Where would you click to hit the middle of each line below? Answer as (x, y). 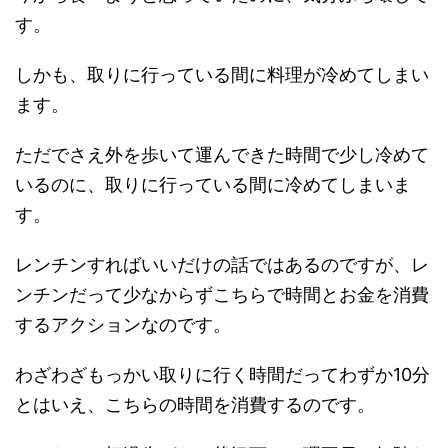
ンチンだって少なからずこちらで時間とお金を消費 (222, 294)
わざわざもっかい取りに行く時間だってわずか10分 (222, 374)
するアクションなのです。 (123, 324)
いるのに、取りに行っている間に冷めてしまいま (213, 184)
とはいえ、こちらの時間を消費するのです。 (195, 404)
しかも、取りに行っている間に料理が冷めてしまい (222, 74)
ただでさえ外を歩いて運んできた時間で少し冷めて (222, 154)
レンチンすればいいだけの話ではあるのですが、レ (222, 264)
